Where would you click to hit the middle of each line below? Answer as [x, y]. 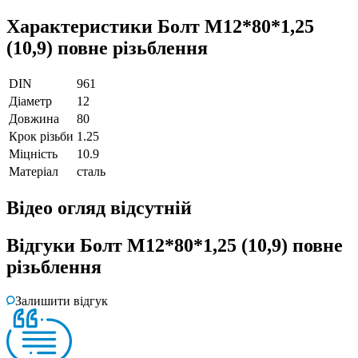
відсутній [151, 208]
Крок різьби [41, 137]
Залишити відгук [62, 301]
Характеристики [82, 26]
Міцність [33, 154]
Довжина [34, 119]
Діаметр [30, 101]
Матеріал [34, 172]
